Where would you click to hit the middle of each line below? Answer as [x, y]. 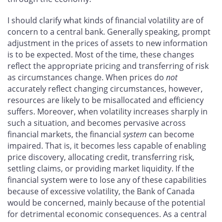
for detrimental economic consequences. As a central [107, 214]
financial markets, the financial [65, 135]
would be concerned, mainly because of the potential [106, 203]
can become [170, 135]
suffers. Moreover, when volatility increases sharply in [108, 112]
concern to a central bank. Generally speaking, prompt [109, 32]
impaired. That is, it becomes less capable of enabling [107, 146]
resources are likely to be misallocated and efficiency [106, 100]
